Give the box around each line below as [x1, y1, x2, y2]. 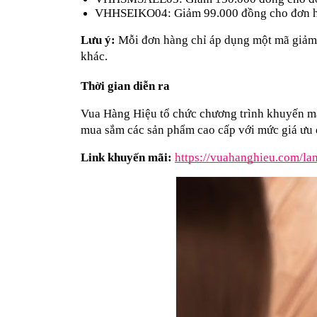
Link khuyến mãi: [81, 150, 172, 164]
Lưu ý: [81, 33, 115, 47]
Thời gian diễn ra [81, 79, 170, 93]
